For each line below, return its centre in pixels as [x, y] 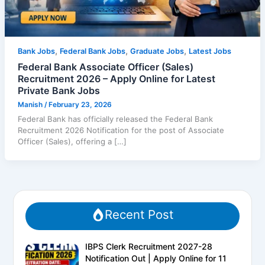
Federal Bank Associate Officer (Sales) [105, 67]
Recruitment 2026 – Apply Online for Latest [116, 78]
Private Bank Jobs [59, 90]
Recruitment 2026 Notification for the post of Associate [121, 130]
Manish [31, 105]
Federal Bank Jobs [92, 51]
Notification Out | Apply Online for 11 [156, 258]
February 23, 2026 [80, 105]
